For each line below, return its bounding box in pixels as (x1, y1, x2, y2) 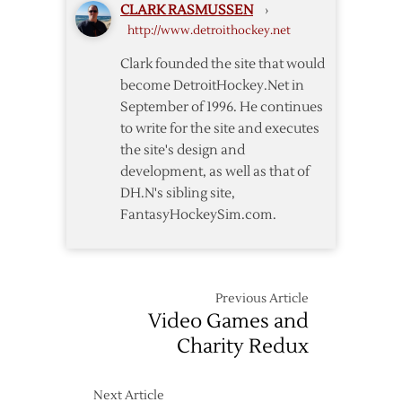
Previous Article (215, 291, 309, 307)
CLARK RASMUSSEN (120, 2, 253, 19)
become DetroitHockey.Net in (120, 77, 304, 94)
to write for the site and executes (120, 120, 319, 137)
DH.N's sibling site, (120, 185, 235, 202)
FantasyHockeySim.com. (120, 206, 276, 223)
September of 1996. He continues (120, 99, 323, 116)
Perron (328, 6, 363, 20)
